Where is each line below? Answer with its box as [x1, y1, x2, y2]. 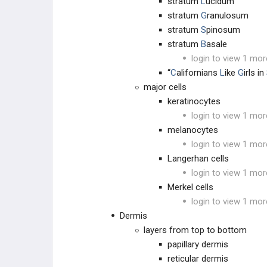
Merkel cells [167, 182, 213, 193]
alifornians [176, 67, 220, 78]
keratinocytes [167, 96, 221, 107]
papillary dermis [167, 239, 228, 250]
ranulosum [207, 10, 249, 21]
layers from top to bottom [144, 225, 247, 235]
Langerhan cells [167, 153, 229, 164]
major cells [144, 82, 187, 92]
